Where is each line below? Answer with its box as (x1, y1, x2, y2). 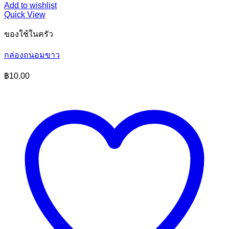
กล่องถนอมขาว (4, 51, 60, 59)
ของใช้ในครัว (4, 30, 53, 38)
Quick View (4, 10, 45, 19)
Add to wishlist (4, 1, 57, 10)
